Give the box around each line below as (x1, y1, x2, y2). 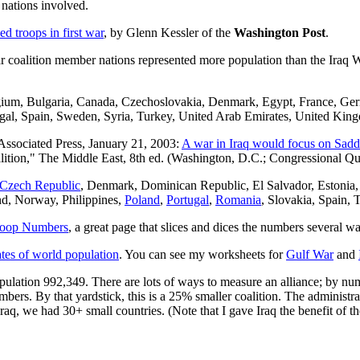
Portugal (166, 192, 209, 207)
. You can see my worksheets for (119, 247, 286, 261)
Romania (215, 192, 261, 207)
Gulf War (286, 247, 333, 261)
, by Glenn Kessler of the (104, 25, 234, 39)
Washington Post (234, 25, 325, 39)
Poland (125, 192, 160, 207)
